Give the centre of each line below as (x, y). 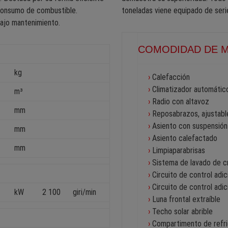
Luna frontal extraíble (186, 199)
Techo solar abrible (182, 212)
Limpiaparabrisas (179, 151)
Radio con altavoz (181, 102)
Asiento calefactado (185, 138)
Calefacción (171, 77)
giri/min (85, 192)
